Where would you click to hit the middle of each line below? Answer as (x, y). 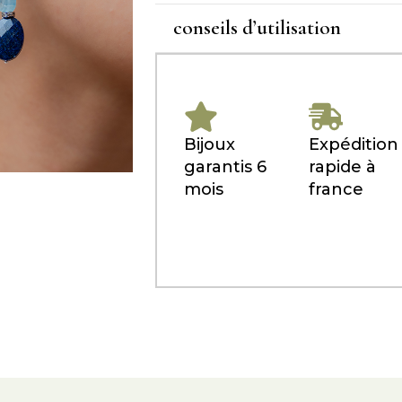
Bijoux (210, 144)
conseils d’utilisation (257, 28)
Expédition (354, 144)
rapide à (343, 167)
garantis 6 (225, 167)
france (336, 189)
